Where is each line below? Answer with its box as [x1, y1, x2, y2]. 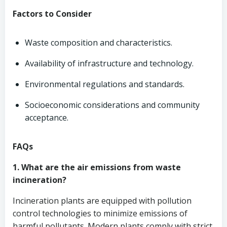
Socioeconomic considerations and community [25, 99, 200, 110]
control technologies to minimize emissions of [13, 208, 187, 219]
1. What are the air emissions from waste [13, 162, 181, 173]
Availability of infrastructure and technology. [25, 58, 194, 69]
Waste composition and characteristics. [25, 37, 172, 48]
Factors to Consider [13, 8, 92, 19]
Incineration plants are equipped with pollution [13, 195, 192, 206]
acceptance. [25, 112, 68, 123]
